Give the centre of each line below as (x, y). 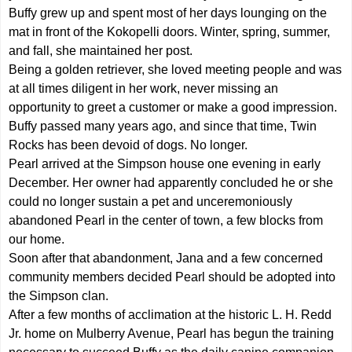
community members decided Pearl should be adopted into (172, 277)
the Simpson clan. (59, 295)
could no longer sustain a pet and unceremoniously (151, 201)
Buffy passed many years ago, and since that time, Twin (163, 126)
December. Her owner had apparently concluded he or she (171, 182)
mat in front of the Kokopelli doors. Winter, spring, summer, (170, 31)
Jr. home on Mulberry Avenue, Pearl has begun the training (172, 333)
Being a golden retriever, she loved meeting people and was (176, 69)
